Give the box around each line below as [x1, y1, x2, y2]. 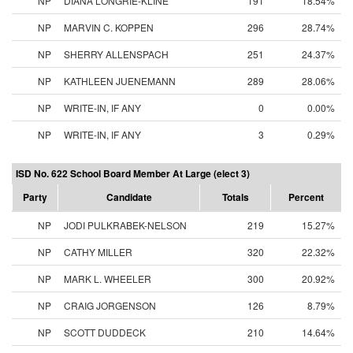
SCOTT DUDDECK [64, 325, 146, 339]
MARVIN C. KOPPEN [64, 20, 154, 34]
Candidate [106, 190, 152, 204]
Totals [221, 190, 249, 204]
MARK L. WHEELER [64, 272, 151, 285]
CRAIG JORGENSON [64, 299, 156, 312]
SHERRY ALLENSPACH [64, 47, 169, 61]
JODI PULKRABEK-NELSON [64, 218, 187, 232]
